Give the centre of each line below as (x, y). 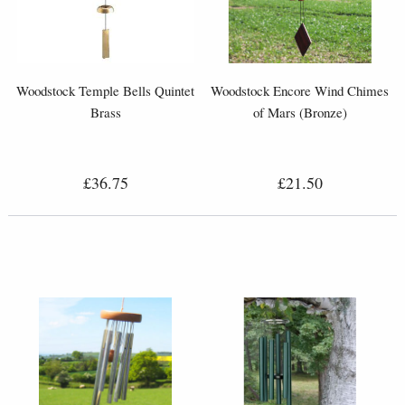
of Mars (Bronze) (300, 113)
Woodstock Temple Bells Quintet (105, 91)
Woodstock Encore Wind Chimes (300, 91)
